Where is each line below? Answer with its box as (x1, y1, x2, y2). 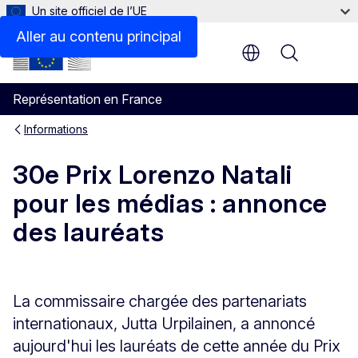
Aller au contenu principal (16, 28, 181, 45)
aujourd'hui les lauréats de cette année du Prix (13, 336, 340, 356)
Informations (24, 122, 88, 136)
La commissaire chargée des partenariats (13, 291, 307, 311)
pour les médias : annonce (13, 188, 328, 220)
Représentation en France (13, 91, 162, 107)
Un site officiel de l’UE (32, 4, 147, 18)
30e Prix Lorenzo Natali (13, 159, 292, 191)
